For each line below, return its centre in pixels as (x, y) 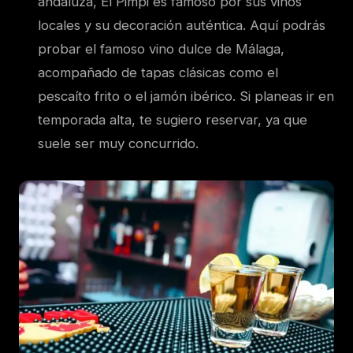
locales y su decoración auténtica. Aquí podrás (182, 26)
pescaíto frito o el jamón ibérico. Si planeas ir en (186, 97)
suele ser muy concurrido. (118, 144)
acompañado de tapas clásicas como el (158, 73)
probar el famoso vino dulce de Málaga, (161, 49)
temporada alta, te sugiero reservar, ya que (173, 120)
